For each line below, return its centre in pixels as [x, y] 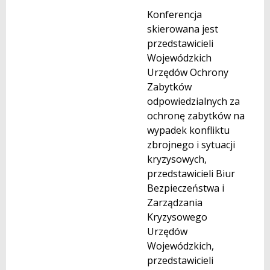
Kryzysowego [177, 217]
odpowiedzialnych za [193, 101]
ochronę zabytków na [196, 115]
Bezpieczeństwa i [186, 188]
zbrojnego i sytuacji [191, 144]
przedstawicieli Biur [191, 173]
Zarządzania [175, 202]
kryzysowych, [177, 159]
